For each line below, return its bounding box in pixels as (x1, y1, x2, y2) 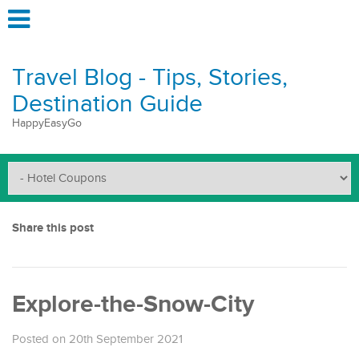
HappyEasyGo (12, 117, 82, 130)
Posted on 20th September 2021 (12, 333, 183, 346)
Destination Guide (12, 90, 203, 119)
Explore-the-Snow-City (12, 290, 254, 319)
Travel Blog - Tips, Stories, (12, 63, 288, 92)
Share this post (12, 220, 94, 236)
